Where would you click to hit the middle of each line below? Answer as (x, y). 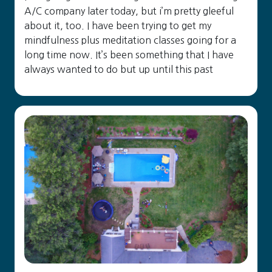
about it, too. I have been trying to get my (118, 25)
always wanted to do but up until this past (119, 69)
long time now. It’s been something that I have (129, 55)
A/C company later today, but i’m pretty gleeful (129, 11)
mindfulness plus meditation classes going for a (130, 40)
